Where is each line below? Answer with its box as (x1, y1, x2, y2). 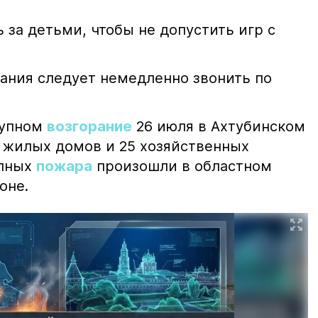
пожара (36, 158, 92, 175)
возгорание (47, 118, 132, 136)
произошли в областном (92, 158, 272, 175)
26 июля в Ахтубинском (132, 118, 305, 136)
